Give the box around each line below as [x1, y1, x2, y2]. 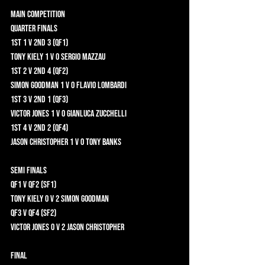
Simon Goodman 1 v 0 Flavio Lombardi [128, 79, 153, 91]
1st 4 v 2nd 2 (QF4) [70, 122, 82, 134]
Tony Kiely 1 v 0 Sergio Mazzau [107, 51, 129, 63]
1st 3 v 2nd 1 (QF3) [70, 93, 82, 105]
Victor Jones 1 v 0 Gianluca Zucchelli [128, 108, 153, 119]
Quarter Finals [59, 22, 82, 34]
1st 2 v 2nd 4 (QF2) [70, 65, 82, 77]
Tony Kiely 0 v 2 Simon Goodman [111, 193, 129, 205]
